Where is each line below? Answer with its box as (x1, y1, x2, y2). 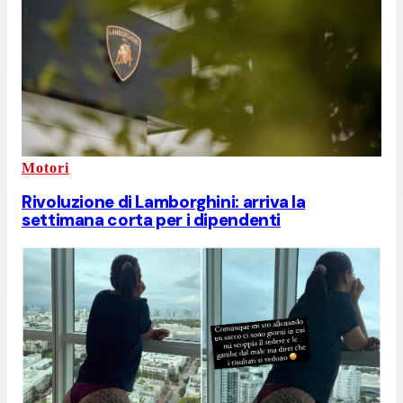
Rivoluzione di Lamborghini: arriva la (22, 191, 306, 214)
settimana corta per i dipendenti (22, 209, 282, 232)
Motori (22, 160, 69, 176)
